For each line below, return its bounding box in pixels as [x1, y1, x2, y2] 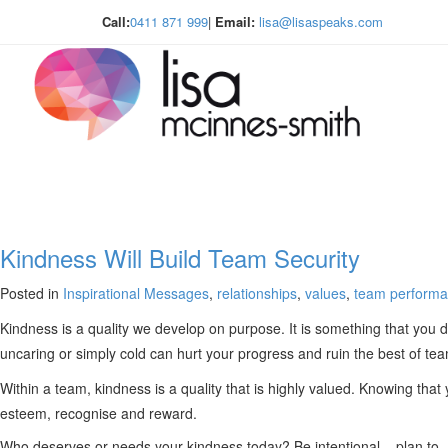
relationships [217, 283, 297, 303]
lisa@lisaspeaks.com [259, 12, 383, 31]
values [305, 283, 346, 303]
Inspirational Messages [63, 283, 209, 303]
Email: [215, 12, 255, 31]
